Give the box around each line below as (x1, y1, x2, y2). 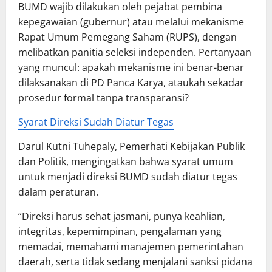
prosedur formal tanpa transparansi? (18, 91, 189, 105)
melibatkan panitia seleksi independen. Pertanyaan (18, 46, 251, 59)
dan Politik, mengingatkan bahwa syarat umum (18, 155, 233, 169)
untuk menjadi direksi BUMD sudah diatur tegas (18, 170, 237, 184)
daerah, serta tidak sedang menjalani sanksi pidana (18, 255, 253, 269)
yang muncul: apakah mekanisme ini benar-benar (18, 61, 244, 75)
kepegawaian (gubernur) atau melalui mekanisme (18, 15, 244, 29)
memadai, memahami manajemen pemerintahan (18, 240, 243, 254)
